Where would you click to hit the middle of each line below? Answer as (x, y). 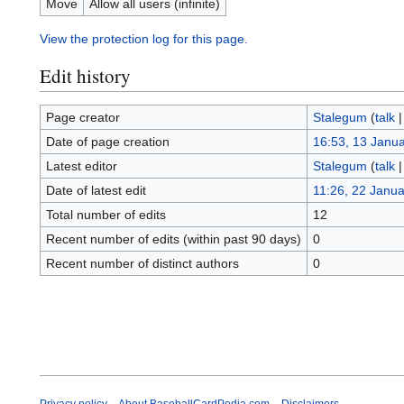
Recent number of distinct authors (142, 264)
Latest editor (81, 166)
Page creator (83, 118)
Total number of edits (106, 215)
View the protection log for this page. (144, 39)
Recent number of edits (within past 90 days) (173, 239)
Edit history (85, 75)
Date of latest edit (96, 191)
